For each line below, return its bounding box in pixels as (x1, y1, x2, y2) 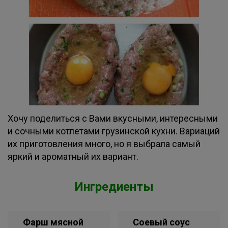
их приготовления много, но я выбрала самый (8, 138, 201, 149)
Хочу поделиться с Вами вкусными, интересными (8, 113, 218, 124)
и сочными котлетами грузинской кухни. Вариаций (8, 126, 220, 136)
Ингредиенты (74, 180, 154, 194)
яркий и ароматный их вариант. (8, 151, 138, 162)
